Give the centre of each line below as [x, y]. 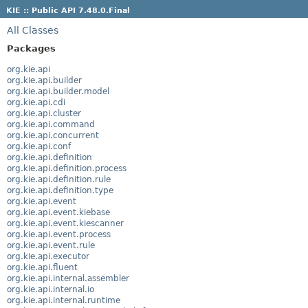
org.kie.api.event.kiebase [58, 212]
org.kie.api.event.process [59, 234]
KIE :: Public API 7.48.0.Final [68, 10]
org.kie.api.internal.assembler [68, 278]
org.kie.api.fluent [42, 267]
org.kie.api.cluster [44, 113]
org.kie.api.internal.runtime [64, 300]
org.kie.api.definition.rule [59, 179]
